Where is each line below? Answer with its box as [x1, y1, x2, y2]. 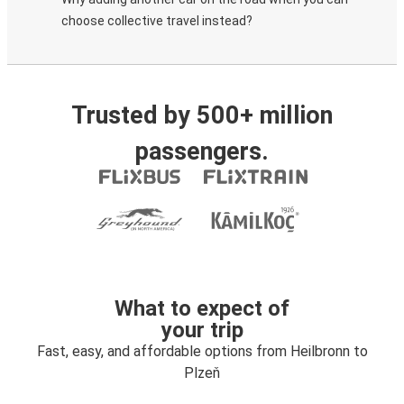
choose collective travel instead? [61, 14, 252, 28]
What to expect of [115, 296, 289, 321]
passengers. [135, 137, 269, 166]
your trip [161, 317, 243, 343]
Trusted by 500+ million [71, 101, 333, 130]
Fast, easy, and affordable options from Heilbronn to [36, 343, 368, 360]
